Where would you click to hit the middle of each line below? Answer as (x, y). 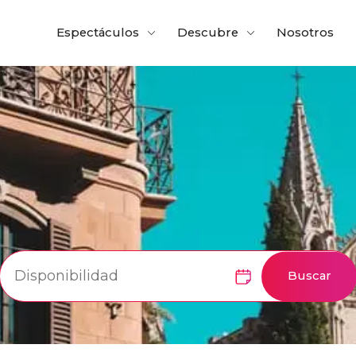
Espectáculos (97, 33)
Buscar (309, 276)
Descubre (207, 33)
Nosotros (305, 33)
